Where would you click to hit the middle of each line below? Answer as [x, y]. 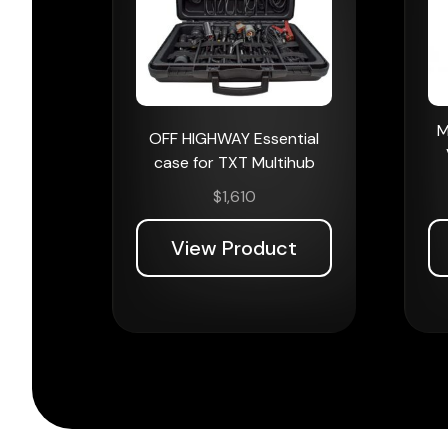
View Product [234, 248]
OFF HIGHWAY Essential [234, 138]
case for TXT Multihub [234, 162]
